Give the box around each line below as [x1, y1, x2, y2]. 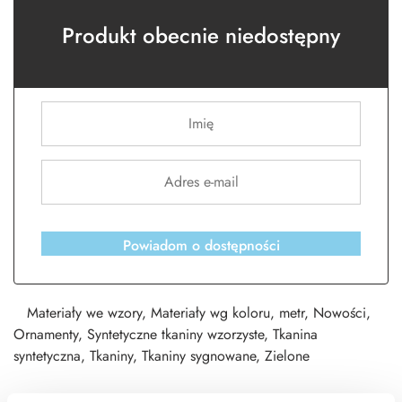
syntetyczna [13, 345, 81, 367]
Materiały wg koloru [151, 302, 270, 324]
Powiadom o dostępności [122, 235, 280, 257]
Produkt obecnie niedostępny [62, 20, 340, 52]
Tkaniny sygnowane [142, 345, 256, 367]
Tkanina [273, 324, 318, 345]
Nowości [313, 302, 366, 324]
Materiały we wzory [27, 302, 142, 324]
